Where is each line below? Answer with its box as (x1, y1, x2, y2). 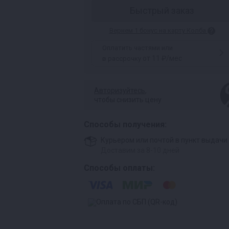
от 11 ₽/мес (143, 54, 182, 63)
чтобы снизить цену (94, 96, 162, 104)
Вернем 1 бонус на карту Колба (109, 27, 208, 34)
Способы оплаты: (84, 163, 155, 173)
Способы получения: (84, 120, 167, 130)
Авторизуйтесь (94, 86, 145, 95)
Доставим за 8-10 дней (101, 146, 179, 155)
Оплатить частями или (102, 44, 173, 52)
